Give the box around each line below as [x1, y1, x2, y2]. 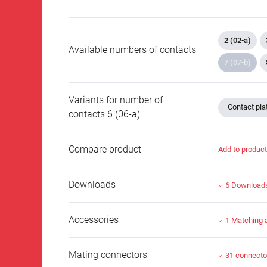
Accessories [69, 214, 119, 226]
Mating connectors [69, 249, 147, 261]
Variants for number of [69, 94, 163, 106]
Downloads [69, 179, 116, 191]
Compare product [69, 144, 141, 156]
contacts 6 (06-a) [69, 108, 140, 120]
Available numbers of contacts [69, 44, 196, 56]
